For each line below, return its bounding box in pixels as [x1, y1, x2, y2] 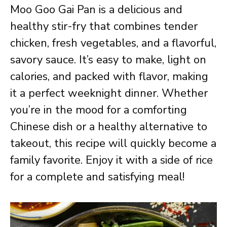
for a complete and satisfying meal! [10, 169, 184, 184]
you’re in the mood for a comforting [10, 102, 187, 118]
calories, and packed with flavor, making [10, 69, 208, 84]
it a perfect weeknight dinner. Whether [10, 86, 208, 101]
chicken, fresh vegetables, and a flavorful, [10, 35, 216, 51]
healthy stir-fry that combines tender [10, 19, 198, 34]
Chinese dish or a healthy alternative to [10, 119, 207, 134]
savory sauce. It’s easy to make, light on [10, 52, 206, 67]
